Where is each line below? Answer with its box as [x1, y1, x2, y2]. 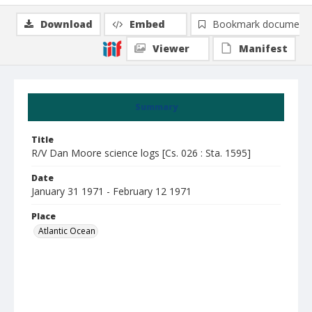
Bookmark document [212, 17, 309, 31]
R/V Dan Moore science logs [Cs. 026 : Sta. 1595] [31, 146, 251, 159]
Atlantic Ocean [38, 225, 95, 237]
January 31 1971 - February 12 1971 [31, 185, 192, 198]
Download [40, 17, 93, 31]
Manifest [239, 42, 288, 55]
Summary [134, 101, 178, 113]
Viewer [153, 42, 189, 55]
